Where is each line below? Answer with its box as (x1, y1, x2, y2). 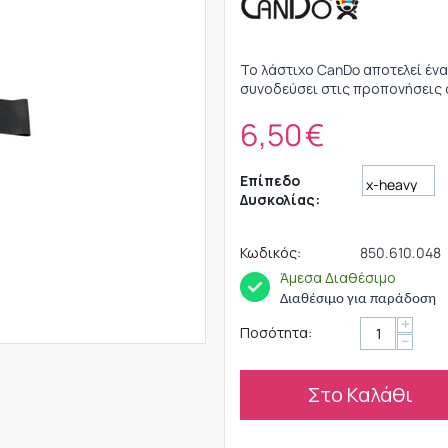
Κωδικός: (240, 243, 301, 262)
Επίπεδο (240, 171, 300, 190)
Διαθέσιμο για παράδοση (280, 292, 436, 307)
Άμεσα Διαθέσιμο (280, 268, 396, 287)
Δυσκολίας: (240, 190, 320, 209)
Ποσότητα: (240, 323, 312, 342)
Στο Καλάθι (307, 381, 413, 408)
